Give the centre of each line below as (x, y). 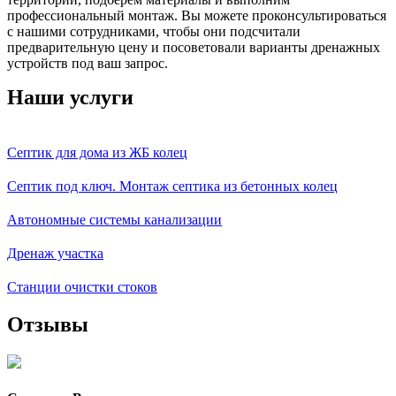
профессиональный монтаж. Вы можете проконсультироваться (197, 16)
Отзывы (48, 325)
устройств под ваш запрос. (88, 64)
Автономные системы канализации (114, 220)
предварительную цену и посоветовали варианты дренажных (194, 48)
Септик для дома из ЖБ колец (97, 153)
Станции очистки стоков (82, 287)
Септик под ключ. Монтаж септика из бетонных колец (172, 187)
